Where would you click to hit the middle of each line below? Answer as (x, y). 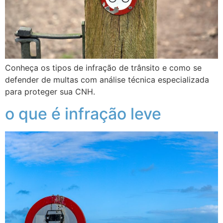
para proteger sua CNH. (50, 91)
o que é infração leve (83, 114)
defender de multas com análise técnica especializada (107, 79)
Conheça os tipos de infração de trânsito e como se (103, 67)
